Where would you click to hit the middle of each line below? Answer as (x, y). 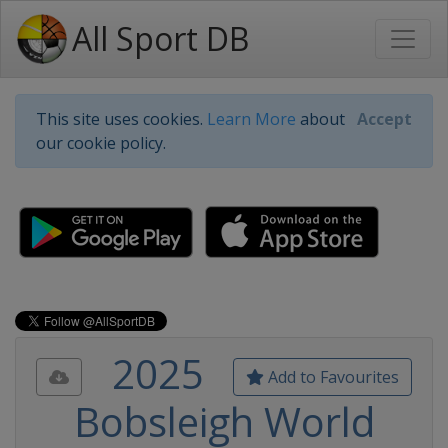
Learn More (251, 119)
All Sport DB (160, 38)
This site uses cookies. (121, 119)
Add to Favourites (331, 377)
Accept (384, 119)
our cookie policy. (101, 143)
